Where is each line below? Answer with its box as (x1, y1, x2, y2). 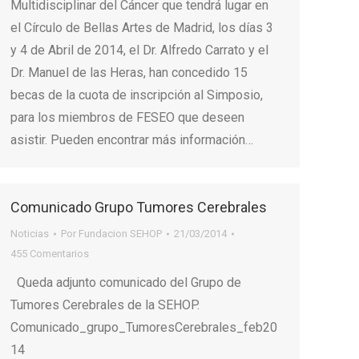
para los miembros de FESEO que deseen (10, 110, 244, 125)
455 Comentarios (10, 248, 89, 260)
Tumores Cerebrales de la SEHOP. (10, 297, 206, 313)
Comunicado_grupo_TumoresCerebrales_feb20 (10, 320, 277, 335)
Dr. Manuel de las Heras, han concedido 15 (10, 65, 248, 80)
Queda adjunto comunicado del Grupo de (10, 275, 241, 290)
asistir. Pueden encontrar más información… (10, 132, 253, 147)
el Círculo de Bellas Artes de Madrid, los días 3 (10, 20, 273, 35)
